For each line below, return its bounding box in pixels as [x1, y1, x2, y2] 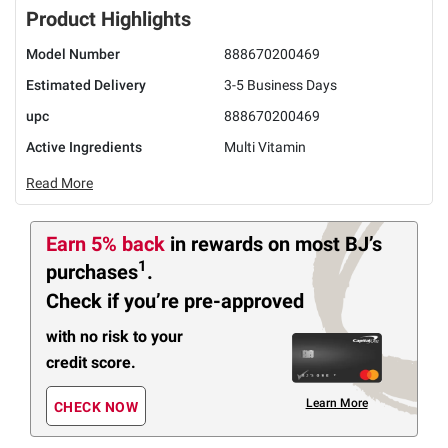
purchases [46, 259, 138, 284]
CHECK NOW [53, 399, 139, 416]
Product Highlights [26, 6, 191, 31]
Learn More [305, 395, 368, 410]
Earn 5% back [46, 231, 170, 256]
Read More [26, 174, 93, 191]
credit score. [46, 352, 136, 372]
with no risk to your [46, 326, 183, 346]
